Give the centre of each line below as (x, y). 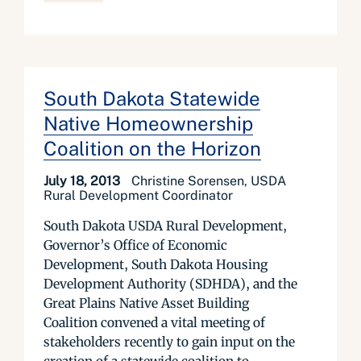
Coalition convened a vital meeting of (154, 322)
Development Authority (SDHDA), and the (170, 284)
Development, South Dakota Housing (156, 264)
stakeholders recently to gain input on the (169, 342)
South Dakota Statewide (152, 98)
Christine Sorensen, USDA (209, 181)
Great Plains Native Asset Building (146, 303)
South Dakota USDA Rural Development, (165, 226)
